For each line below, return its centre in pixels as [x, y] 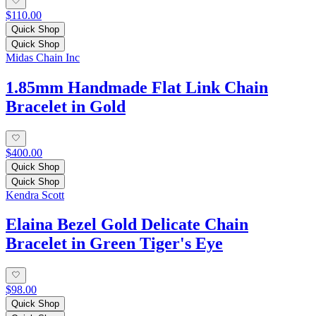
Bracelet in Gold [66, 107]
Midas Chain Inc [43, 58]
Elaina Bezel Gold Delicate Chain [127, 225]
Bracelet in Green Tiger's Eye [114, 244]
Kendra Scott [35, 195]
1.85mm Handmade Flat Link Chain [137, 88]
